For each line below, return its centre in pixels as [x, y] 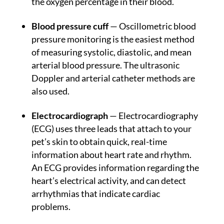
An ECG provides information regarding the [115, 168]
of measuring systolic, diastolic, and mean [111, 52]
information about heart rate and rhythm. [111, 155]
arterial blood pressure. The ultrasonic [105, 65]
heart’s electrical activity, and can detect [108, 181]
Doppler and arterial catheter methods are [113, 78]
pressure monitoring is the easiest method [113, 39]
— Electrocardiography [153, 116]
